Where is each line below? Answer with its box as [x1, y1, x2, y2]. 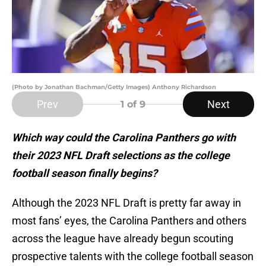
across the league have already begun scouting [12, 232, 233, 245]
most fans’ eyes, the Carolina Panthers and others [12, 214, 246, 227]
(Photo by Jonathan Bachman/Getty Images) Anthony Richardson [12, 83, 216, 91]
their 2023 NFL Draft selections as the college [12, 149, 230, 162]
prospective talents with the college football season [12, 250, 254, 263]
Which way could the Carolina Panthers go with [12, 131, 236, 144]
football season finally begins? [12, 167, 157, 180]
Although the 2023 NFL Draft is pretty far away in [12, 197, 241, 210]
